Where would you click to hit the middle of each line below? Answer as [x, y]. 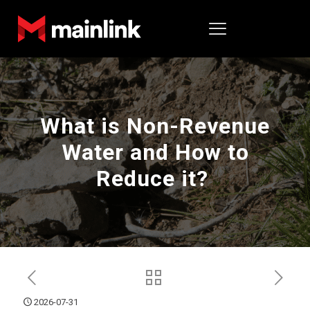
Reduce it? [155, 179]
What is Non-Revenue [155, 126]
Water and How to [155, 153]
